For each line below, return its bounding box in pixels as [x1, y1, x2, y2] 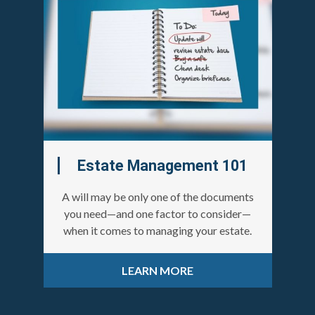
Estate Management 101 [77, 157, 247, 175]
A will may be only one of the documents [61, 190, 254, 204]
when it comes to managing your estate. [63, 224, 252, 238]
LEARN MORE [122, 264, 193, 278]
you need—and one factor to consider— [64, 207, 251, 221]
